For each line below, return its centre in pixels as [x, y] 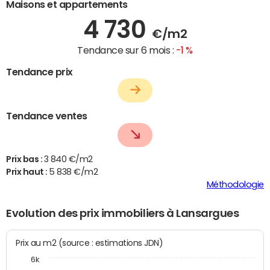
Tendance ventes [47, 116]
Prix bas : [25, 159]
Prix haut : [28, 172]
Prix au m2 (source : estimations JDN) [111, 243]
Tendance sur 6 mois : [127, 50]
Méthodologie [235, 185]
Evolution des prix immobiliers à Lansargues [123, 214]
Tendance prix [39, 71]
